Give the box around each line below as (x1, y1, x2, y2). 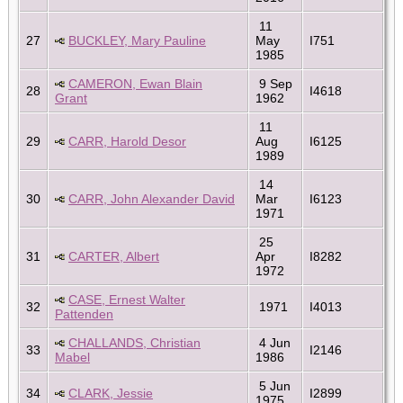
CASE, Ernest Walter (68, 291, 185, 307)
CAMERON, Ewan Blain (68, 76, 202, 91)
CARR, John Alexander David (68, 191, 235, 206)
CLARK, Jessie (68, 385, 153, 400)
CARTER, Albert (68, 248, 159, 264)
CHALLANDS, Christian (68, 335, 201, 350)
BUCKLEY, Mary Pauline (68, 32, 206, 48)
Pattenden (55, 306, 113, 321)
